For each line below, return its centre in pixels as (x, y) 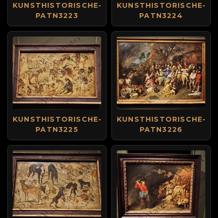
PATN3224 (161, 16)
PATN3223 (57, 16)
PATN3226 (161, 129)
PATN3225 (57, 129)
